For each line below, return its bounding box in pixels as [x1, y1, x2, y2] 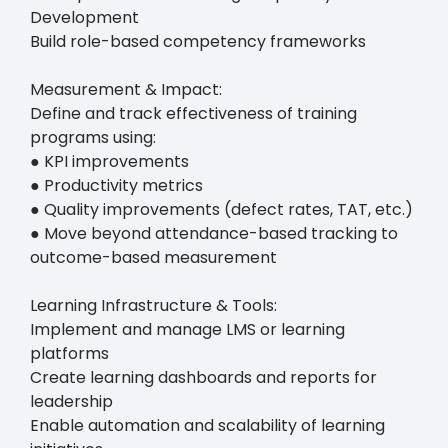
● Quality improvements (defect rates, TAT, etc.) [30, 197, 413, 221]
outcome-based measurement [30, 245, 277, 269]
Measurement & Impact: [30, 77, 222, 101]
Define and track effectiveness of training [30, 101, 357, 125]
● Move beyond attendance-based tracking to [30, 221, 398, 245]
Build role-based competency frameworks [30, 29, 366, 53]
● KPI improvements [30, 149, 189, 173]
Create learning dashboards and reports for [30, 365, 377, 389]
